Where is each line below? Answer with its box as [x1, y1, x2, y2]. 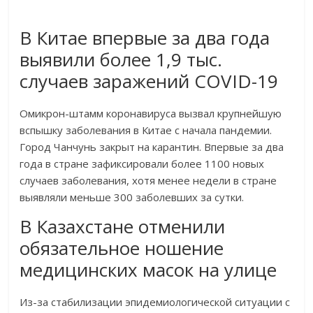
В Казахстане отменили [20, 214, 226, 240]
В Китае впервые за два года [20, 25, 270, 51]
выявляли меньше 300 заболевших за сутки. [20, 190, 245, 205]
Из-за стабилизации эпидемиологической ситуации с [20, 295, 291, 310]
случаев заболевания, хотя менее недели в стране [20, 173, 277, 188]
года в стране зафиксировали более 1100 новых [20, 156, 265, 171]
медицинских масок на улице [20, 257, 277, 283]
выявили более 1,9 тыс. [20, 47, 223, 73]
